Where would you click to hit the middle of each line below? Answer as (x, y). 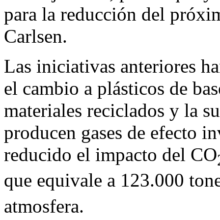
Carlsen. (36, 36)
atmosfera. (44, 206)
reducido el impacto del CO (110, 154)
